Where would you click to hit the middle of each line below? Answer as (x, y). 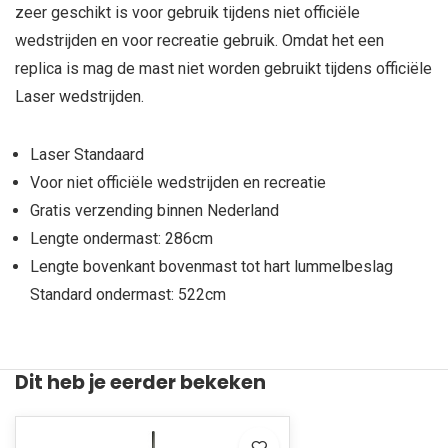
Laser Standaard (87, 154)
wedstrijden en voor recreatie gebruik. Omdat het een (199, 40)
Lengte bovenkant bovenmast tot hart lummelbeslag (211, 266)
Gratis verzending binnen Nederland (154, 210)
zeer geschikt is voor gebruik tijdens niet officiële (187, 12)
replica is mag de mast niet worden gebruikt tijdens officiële (223, 68)
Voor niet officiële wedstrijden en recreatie (178, 182)
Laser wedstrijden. (79, 96)
